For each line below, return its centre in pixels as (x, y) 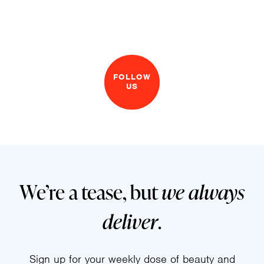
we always (203, 192)
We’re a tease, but (90, 192)
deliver (130, 222)
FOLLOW (132, 77)
